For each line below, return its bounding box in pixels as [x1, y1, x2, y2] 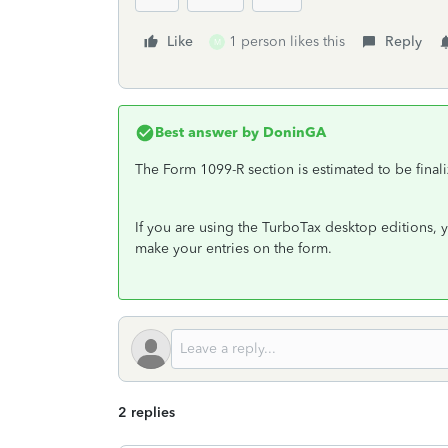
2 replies [118, 404, 175, 421]
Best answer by [155, 124, 259, 141]
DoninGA [259, 124, 326, 141]
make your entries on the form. [135, 240, 332, 257]
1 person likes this [229, 33, 345, 50]
